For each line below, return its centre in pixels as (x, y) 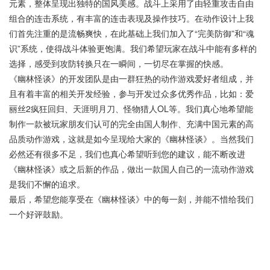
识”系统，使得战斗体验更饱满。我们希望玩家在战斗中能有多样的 (133, 49)
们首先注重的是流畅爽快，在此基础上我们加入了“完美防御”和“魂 (132, 33)
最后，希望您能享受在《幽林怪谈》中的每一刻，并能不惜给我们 (131, 199)
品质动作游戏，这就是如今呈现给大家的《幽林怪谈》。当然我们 (131, 139)
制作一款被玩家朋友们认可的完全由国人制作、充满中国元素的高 (131, 124)
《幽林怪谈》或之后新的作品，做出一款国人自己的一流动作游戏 (131, 169)
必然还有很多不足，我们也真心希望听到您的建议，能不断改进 (127, 154)
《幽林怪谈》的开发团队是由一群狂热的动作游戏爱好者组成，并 (131, 79)
